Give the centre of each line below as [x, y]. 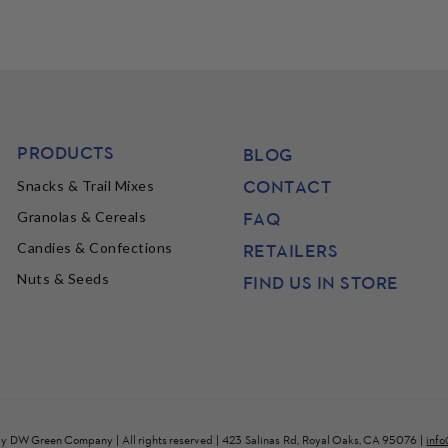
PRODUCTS [66, 152]
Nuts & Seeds [63, 278]
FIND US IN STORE [320, 282]
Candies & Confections [95, 247]
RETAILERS [290, 250]
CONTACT [287, 186]
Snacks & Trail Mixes [86, 185]
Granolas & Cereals [82, 216]
